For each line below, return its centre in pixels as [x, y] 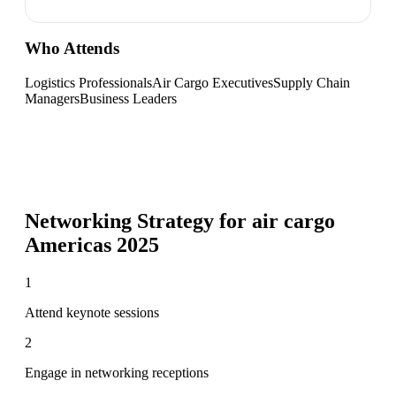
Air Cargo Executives [213, 82]
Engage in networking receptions [117, 372]
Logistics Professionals [88, 82]
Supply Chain [312, 82]
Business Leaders [128, 98]
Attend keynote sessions [92, 312]
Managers [52, 98]
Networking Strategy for [138, 221]
